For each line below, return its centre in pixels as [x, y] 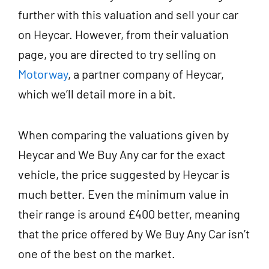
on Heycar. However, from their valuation [123, 34]
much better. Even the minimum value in [123, 194]
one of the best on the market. [98, 253]
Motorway [43, 74]
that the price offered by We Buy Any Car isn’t [134, 233]
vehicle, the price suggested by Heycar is [124, 174]
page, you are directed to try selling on [117, 54]
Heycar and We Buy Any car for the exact [122, 154]
